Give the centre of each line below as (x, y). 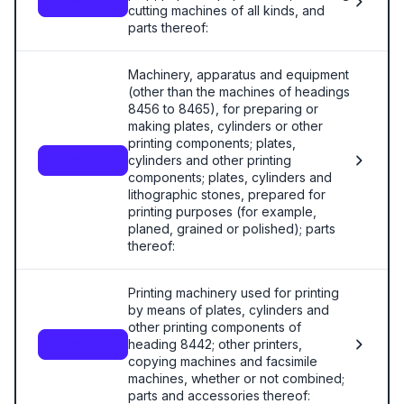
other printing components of (215, 327)
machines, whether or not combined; (236, 378)
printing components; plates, (212, 143)
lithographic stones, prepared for (227, 194)
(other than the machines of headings (239, 92)
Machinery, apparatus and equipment (239, 74)
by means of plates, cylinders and (229, 310)
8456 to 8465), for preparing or (223, 109)
